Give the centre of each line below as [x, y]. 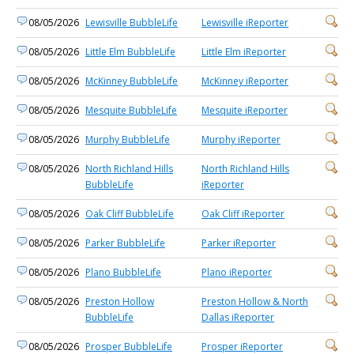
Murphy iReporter [241, 139]
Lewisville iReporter [245, 23]
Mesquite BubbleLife [131, 110]
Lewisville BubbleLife [132, 23]
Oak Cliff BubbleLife [130, 214]
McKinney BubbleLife [132, 81]
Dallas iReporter [238, 317]
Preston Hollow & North [255, 301]
